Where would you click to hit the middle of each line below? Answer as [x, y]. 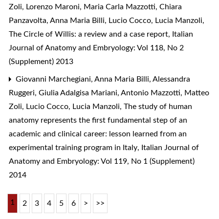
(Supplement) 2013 [41, 61]
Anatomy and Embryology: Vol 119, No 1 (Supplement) [102, 161]
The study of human [158, 106]
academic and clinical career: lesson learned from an [98, 134]
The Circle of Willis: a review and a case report [89, 34]
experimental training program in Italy [74, 147]
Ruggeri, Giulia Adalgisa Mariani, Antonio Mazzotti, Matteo [109, 93]
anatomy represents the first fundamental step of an [98, 120]
